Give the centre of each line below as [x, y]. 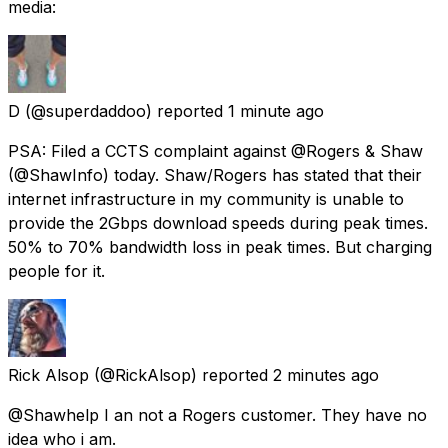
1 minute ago [276, 110]
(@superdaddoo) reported [124, 110]
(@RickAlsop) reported [181, 374]
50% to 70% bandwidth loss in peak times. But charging [220, 246]
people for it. [56, 270]
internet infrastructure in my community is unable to [206, 198]
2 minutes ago [326, 374]
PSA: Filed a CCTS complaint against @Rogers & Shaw [215, 150]
